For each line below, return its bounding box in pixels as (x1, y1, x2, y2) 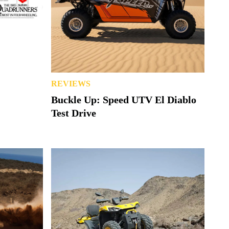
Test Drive (51, 107, 96, 119)
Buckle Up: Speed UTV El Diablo (51, 94, 196, 105)
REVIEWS (51, 79, 90, 88)
